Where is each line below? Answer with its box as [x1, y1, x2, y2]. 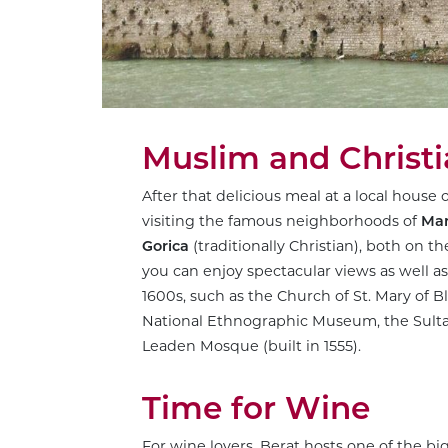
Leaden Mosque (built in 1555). [142, 336, 361, 355]
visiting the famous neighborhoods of [142, 211, 421, 230]
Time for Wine [142, 388, 370, 427]
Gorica [142, 236, 189, 255]
